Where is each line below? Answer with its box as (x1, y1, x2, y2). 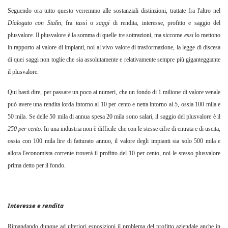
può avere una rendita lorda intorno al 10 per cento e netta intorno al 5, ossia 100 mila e (8, 101, 220, 108)
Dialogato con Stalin (8, 19, 61, 27)
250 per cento (8, 125, 41, 133)
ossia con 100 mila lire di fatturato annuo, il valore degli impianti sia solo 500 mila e (8, 137, 220, 145)
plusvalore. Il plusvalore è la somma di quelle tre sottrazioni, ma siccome (8, 32, 184, 39)
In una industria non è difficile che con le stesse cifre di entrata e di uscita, (44, 125, 221, 133)
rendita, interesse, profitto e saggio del (121, 19, 221, 27)
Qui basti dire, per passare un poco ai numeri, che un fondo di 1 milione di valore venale (8, 89, 220, 96)
